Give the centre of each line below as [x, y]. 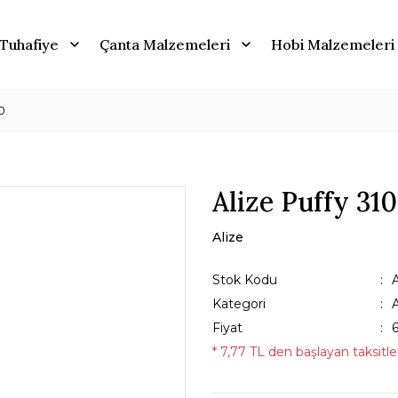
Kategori [239, 304]
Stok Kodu [245, 280]
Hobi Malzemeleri [332, 44]
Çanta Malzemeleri [164, 44]
